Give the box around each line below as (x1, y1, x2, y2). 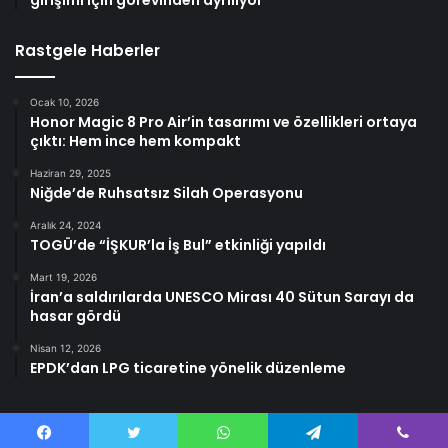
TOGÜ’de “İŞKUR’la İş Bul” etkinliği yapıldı (30, 235, 326, 256)
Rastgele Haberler (15, 40, 160, 62)
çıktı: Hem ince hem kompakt (30, 131, 241, 152)
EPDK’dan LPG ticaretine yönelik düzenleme (30, 358, 346, 379)
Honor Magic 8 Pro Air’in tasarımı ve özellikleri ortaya (30, 112, 417, 133)
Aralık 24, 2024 (30, 219, 101, 232)
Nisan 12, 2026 (30, 342, 101, 355)
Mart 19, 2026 (30, 271, 97, 284)
